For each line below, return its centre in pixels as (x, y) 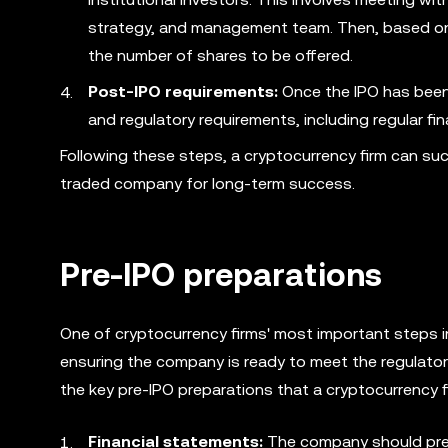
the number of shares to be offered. (220, 55)
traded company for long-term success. (207, 183)
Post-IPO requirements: (183, 91)
